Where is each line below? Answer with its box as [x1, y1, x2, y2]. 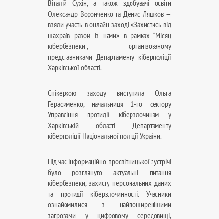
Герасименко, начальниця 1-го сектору [48, 98, 171, 109]
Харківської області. [48, 62, 102, 73]
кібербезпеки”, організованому [48, 41, 171, 51]
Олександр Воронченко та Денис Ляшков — [48, 8, 171, 19]
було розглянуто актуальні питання [48, 167, 171, 177]
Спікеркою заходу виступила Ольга [48, 88, 171, 98]
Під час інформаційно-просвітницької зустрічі [48, 156, 171, 167]
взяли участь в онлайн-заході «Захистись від [48, 19, 171, 30]
